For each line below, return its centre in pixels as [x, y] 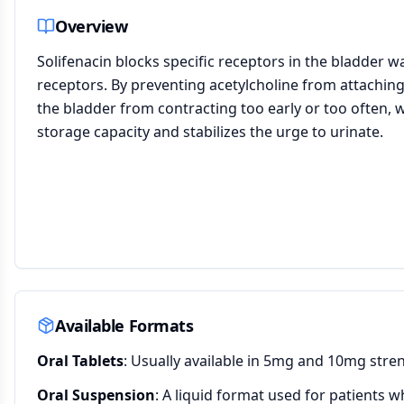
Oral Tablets [80, 361]
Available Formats [124, 326]
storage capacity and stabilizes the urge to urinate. [210, 132]
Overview [92, 26]
